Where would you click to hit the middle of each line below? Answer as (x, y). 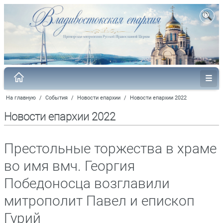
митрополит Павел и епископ (99, 201)
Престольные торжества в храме (110, 148)
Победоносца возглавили (87, 183)
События (56, 98)
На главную (21, 98)
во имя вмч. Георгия (69, 166)
